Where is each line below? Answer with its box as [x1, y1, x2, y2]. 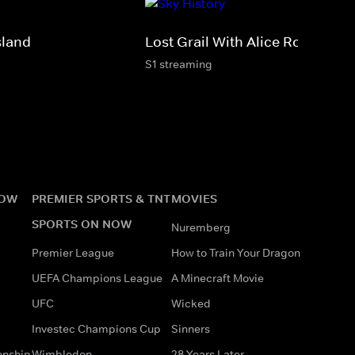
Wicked [171, 296, 211, 311]
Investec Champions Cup [32, 321, 161, 336]
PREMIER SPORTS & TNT [32, 190, 170, 206]
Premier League [32, 245, 114, 260]
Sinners [171, 321, 210, 336]
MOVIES [171, 190, 217, 206]
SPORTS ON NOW [32, 216, 132, 231]
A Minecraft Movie [171, 270, 264, 285]
